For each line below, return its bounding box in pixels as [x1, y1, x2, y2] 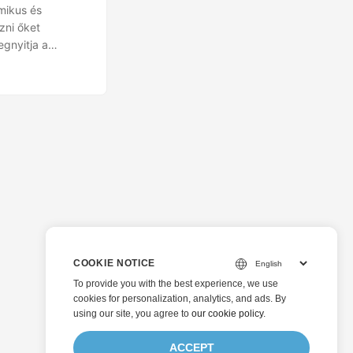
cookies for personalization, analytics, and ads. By [73, 293, 286, 304]
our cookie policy [191, 308, 263, 319]
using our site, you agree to [73, 308, 191, 319]
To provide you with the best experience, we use [73, 278, 278, 289]
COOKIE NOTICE [73, 258, 156, 269]
